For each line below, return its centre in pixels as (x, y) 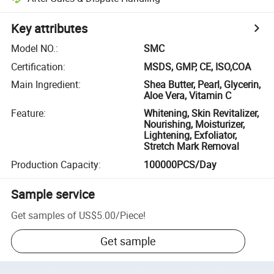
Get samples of (44, 215)
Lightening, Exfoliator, (191, 135)
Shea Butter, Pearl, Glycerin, (202, 84)
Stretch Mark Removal (192, 146)
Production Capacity (55, 164)
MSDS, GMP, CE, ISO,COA (198, 66)
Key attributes (50, 29)
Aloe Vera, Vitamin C (188, 95)
